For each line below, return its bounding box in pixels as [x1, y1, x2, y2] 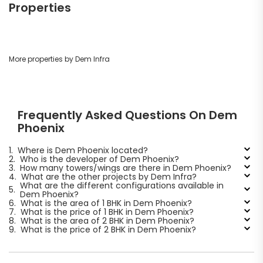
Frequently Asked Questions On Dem [18, 106, 237, 123]
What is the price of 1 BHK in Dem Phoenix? [20, 205, 194, 218]
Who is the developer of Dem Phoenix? [19, 153, 179, 165]
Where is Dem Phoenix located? [17, 144, 148, 156]
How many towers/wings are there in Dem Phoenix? [19, 161, 231, 174]
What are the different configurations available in [19, 179, 224, 191]
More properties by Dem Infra [9, 53, 110, 64]
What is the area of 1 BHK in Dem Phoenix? [20, 197, 192, 209]
